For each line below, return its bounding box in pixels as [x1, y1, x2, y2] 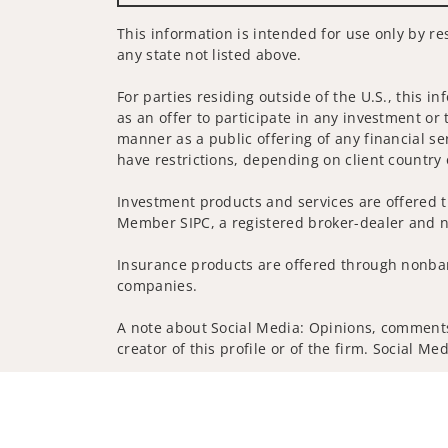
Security [286, 370, 344, 390]
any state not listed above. [117, 45, 302, 65]
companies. [117, 276, 198, 296]
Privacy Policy [117, 370, 211, 390]
